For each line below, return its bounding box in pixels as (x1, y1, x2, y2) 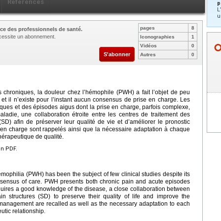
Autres (140, 51, 156, 57)
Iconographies (140, 34, 175, 39)
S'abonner (104, 51, 130, 57)
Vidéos (140, 42, 157, 48)
